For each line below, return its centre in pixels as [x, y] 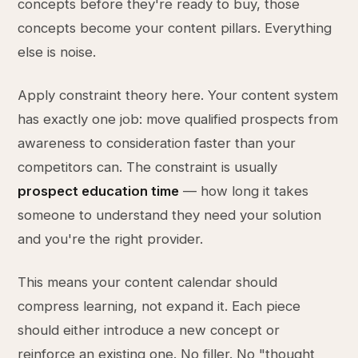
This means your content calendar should [148, 282]
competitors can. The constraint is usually [148, 167]
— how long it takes [244, 191]
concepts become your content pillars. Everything [175, 28]
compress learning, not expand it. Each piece [159, 306]
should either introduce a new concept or [149, 330]
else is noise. [57, 52]
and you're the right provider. [111, 239]
